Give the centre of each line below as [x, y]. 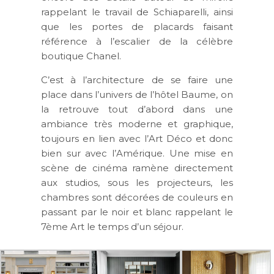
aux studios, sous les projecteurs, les [137, 182]
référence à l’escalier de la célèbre [137, 41]
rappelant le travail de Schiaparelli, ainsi [137, 12]
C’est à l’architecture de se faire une [137, 80]
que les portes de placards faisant [137, 26]
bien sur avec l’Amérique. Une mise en [137, 153]
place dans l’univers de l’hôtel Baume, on [137, 94]
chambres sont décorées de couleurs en [137, 197]
